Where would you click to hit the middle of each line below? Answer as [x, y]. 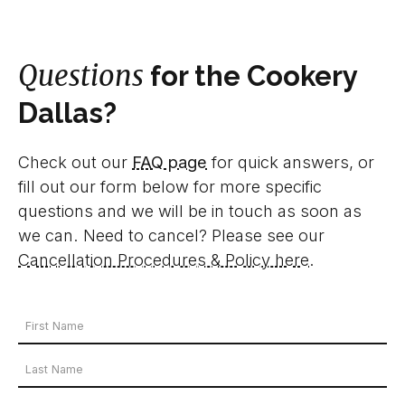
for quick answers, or [291, 161]
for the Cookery [250, 75]
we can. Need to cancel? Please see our [171, 235]
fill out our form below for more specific [170, 186]
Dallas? [67, 113]
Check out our [75, 161]
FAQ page [170, 161]
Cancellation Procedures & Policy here [164, 259]
